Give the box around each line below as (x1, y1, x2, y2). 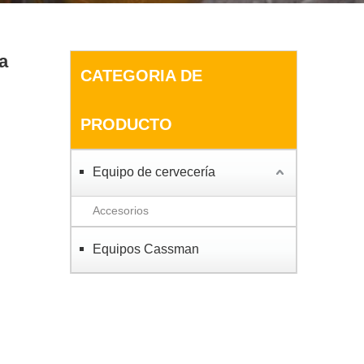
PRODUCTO (80, 115, 172, 133)
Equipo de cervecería (93, 165, 215, 179)
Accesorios (93, 204, 149, 217)
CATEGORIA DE (80, 67, 202, 84)
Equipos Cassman (93, 242, 199, 256)
